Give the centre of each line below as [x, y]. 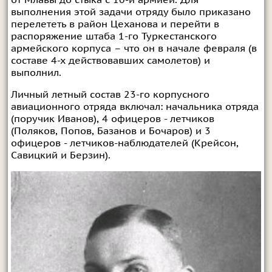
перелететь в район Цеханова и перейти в [115, 25]
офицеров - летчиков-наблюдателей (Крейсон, [124, 144]
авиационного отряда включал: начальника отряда [134, 107]
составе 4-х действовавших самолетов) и [110, 61]
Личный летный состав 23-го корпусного [110, 95]
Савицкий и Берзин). [60, 156]
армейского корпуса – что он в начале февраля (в [134, 49]
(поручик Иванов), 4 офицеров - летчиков [112, 119]
